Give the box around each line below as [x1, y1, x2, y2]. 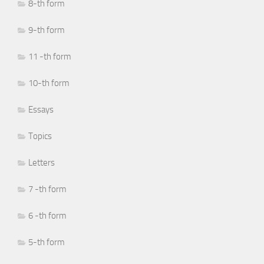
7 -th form [28, 183, 67, 194]
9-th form [28, 24, 65, 35]
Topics [28, 130, 52, 141]
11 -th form [28, 51, 71, 62]
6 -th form [28, 210, 67, 221]
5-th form [28, 236, 65, 247]
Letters [28, 157, 55, 168]
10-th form [28, 77, 70, 88]
